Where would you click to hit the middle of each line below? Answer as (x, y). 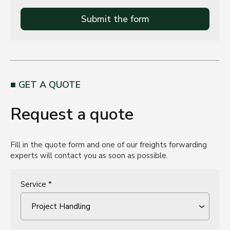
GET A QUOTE (50, 85)
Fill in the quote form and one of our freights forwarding (109, 145)
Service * (36, 184)
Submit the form (115, 19)
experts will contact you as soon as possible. (89, 156)
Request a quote (72, 114)
